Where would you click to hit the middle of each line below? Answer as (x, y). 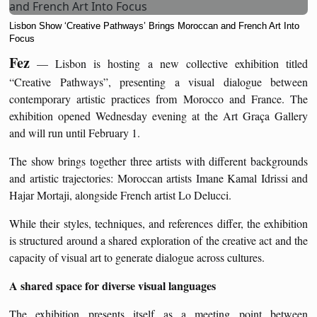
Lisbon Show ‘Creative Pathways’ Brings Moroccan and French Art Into (154, 25)
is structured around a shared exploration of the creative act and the (158, 240)
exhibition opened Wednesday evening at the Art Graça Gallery (158, 115)
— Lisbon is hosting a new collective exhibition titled (169, 63)
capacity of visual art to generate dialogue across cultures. (137, 257)
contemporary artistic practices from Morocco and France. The (158, 98)
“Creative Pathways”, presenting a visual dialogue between (158, 81)
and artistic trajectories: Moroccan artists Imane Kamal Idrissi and (158, 178)
